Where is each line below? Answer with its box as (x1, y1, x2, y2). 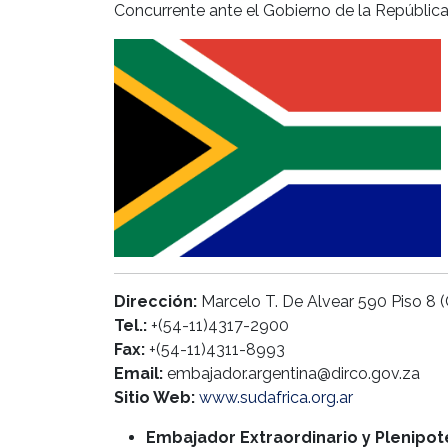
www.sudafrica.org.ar (199, 387, 353, 407)
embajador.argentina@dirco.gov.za (163, 363, 420, 383)
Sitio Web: (114, 387, 195, 407)
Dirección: (114, 291, 197, 311)
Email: (114, 363, 163, 383)
